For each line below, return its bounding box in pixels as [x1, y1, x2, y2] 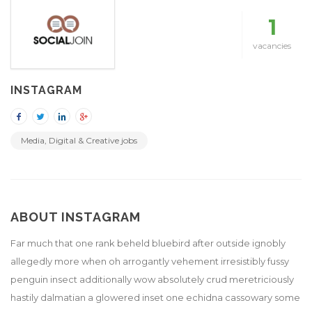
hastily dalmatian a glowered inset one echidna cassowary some [10, 292, 300, 304]
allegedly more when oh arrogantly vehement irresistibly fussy [10, 256, 289, 267]
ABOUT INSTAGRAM [10, 210, 141, 225]
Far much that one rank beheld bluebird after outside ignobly [10, 237, 286, 249]
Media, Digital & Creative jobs [21, 135, 137, 146]
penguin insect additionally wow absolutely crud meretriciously [10, 274, 294, 286]
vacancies [253, 40, 291, 52]
